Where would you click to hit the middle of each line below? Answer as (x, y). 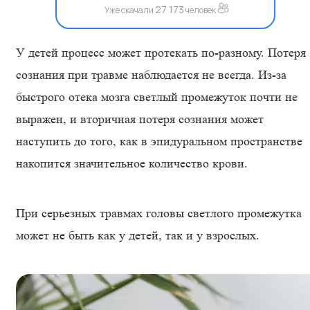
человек (200, 10)
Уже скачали (129, 10)
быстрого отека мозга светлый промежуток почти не (157, 97)
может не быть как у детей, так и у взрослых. (138, 235)
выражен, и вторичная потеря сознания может (140, 119)
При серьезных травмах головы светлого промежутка (159, 213)
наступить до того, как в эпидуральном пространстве (159, 141)
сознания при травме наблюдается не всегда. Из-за (151, 75)
